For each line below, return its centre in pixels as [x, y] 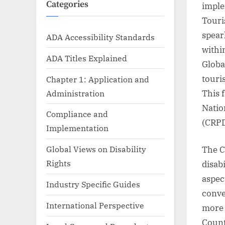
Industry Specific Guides [93, 184]
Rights [59, 163]
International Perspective [95, 205]
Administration [75, 93]
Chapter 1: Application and [98, 79]
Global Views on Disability [96, 149]
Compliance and [77, 114]
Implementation [77, 128]
